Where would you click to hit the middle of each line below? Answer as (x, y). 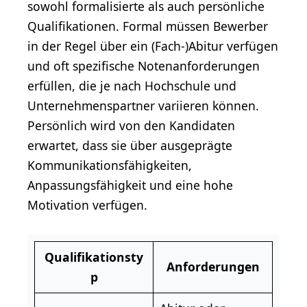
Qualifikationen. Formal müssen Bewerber (148, 26)
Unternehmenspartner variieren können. (143, 105)
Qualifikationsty (94, 257)
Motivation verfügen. (87, 205)
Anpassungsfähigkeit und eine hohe (130, 185)
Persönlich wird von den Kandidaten (131, 125)
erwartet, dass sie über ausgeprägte (130, 145)
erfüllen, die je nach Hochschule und (132, 85)
